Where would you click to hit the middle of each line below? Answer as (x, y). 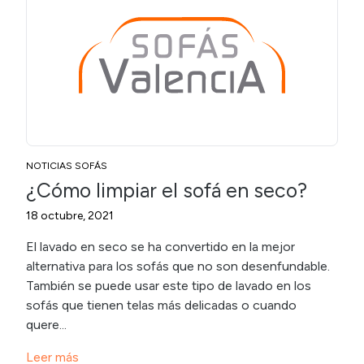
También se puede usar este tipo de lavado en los (169, 285)
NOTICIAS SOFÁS (67, 165)
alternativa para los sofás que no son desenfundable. (178, 266)
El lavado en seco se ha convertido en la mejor (160, 246)
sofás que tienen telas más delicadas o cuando (161, 305)
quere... (46, 324)
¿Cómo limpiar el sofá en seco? (167, 190)
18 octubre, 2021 (70, 215)
